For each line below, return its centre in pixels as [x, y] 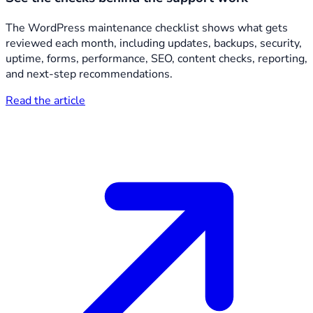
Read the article [45, 100]
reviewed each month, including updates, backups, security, [154, 43]
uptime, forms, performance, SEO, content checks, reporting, [156, 58]
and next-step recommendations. [89, 74]
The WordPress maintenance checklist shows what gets [147, 28]
